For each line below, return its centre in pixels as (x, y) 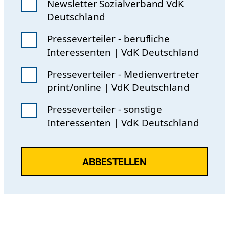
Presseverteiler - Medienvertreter (123, 74)
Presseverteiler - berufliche (108, 39)
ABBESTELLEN (114, 162)
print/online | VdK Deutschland (147, 88)
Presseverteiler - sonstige (105, 110)
